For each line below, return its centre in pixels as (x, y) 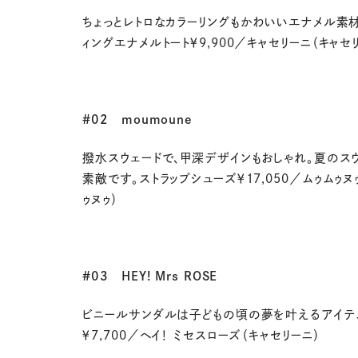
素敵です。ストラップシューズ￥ (164, 179)
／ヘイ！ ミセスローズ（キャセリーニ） (223, 336)
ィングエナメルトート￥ (141, 42)
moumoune (157, 120)
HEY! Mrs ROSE (169, 276)
